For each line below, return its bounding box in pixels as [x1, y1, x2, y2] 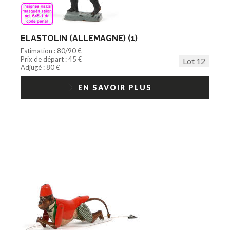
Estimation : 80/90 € [21, 46, 82, 55]
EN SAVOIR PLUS [78, 83, 152, 92]
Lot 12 [183, 55, 205, 66]
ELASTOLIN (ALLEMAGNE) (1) [21, 33, 138, 43]
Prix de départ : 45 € [21, 54, 82, 63]
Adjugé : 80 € [21, 63, 60, 71]
